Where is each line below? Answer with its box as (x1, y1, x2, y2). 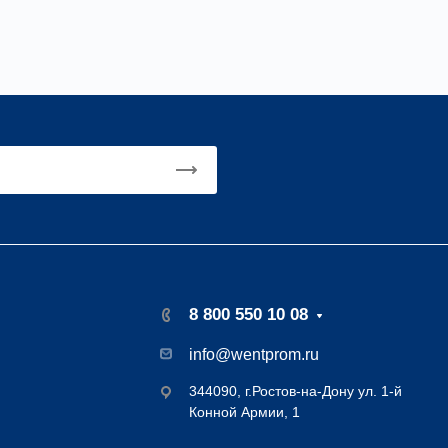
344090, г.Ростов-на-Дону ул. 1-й (189, 383, 402, 399)
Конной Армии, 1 (189, 404, 300, 420)
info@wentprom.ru (189, 346, 319, 363)
